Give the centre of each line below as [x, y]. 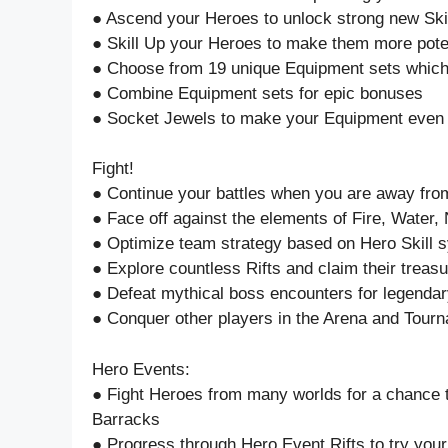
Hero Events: [141, 369]
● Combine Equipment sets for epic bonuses [257, 93]
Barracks [126, 419]
